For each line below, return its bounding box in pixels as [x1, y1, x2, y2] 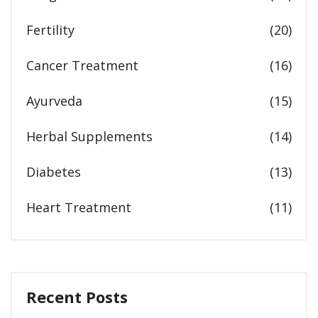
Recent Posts [26, 286, 128, 308]
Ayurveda [26, 92, 82, 110]
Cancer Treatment [26, 57, 138, 75]
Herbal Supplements [26, 128, 153, 146]
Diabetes [26, 163, 81, 181]
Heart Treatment [26, 199, 131, 216]
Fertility [26, 21, 75, 39]
